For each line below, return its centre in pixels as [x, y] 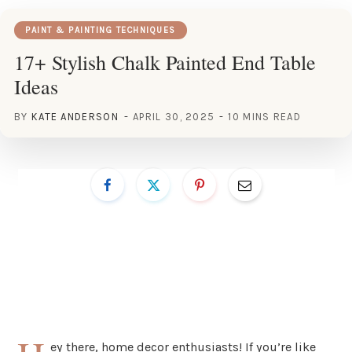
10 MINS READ [264, 116]
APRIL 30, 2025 [174, 116]
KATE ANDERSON [75, 116]
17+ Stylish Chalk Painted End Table [165, 62]
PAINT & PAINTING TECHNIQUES [101, 30]
